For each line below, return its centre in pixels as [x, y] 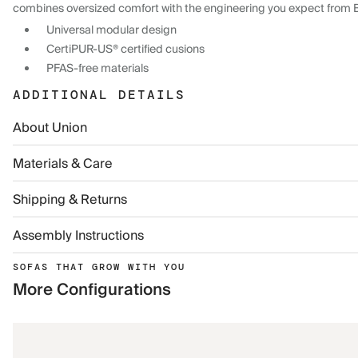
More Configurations [92, 290]
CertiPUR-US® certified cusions [125, 50]
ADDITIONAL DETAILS [99, 95]
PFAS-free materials [97, 69]
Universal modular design [111, 30]
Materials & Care [63, 164]
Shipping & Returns [70, 200]
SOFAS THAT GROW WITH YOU [99, 267]
